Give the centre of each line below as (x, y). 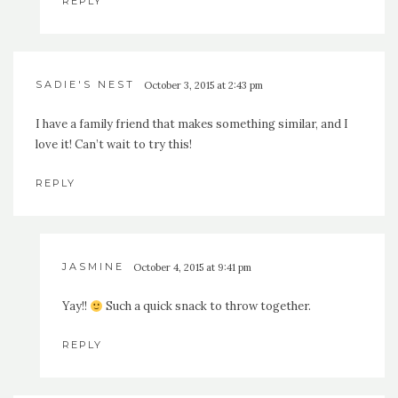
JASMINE (93, 267)
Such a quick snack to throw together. (207, 306)
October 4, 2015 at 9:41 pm (192, 268)
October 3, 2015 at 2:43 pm (203, 86)
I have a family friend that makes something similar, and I (192, 124)
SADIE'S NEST (85, 85)
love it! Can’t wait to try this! (114, 145)
